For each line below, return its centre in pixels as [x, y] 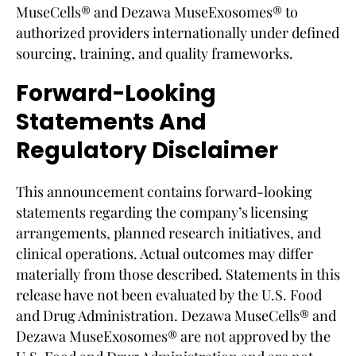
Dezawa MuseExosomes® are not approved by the [173, 336]
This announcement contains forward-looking [164, 191]
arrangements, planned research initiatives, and [168, 232]
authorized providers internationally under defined [178, 32]
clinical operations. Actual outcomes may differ [164, 253]
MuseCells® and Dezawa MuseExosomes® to [157, 12]
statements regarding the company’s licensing [162, 212]
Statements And [111, 122]
